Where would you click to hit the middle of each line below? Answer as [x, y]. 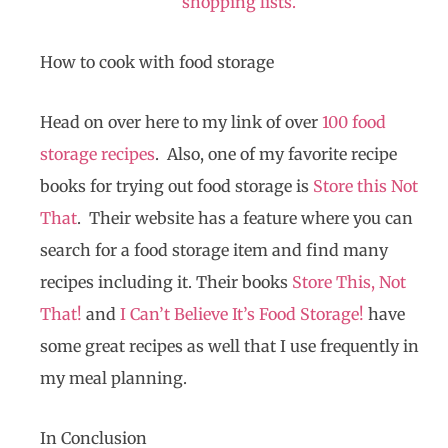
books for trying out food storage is [176, 186]
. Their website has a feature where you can [245, 218]
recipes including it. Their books [166, 282]
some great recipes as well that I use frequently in [229, 346]
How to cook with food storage [157, 62]
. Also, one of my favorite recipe [276, 154]
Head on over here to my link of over [181, 122]
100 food [354, 122]
